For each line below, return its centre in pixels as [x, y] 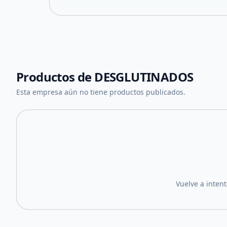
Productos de [55, 77]
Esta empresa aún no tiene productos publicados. [101, 92]
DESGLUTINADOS [144, 77]
